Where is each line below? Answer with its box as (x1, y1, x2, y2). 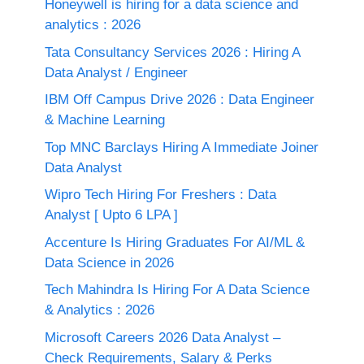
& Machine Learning (45, 112, 165, 128)
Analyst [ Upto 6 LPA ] (45, 207, 178, 223)
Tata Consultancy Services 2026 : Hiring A (45, 44, 300, 60)
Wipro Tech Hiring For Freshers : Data (45, 187, 276, 202)
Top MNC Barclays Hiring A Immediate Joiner (45, 139, 318, 155)
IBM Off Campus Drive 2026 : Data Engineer (45, 92, 314, 107)
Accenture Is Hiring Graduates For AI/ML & (45, 234, 305, 250)
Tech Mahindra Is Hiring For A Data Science (45, 282, 310, 297)
